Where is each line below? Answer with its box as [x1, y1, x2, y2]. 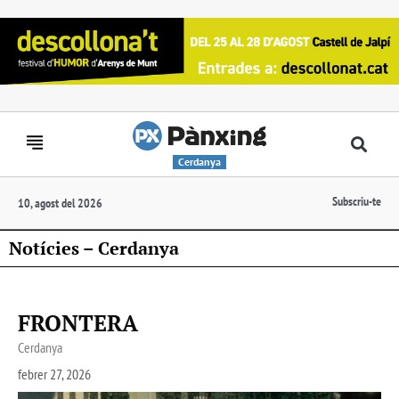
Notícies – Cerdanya [9, 235, 179, 260]
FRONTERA [18, 307, 138, 338]
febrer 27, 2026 [18, 364, 91, 383]
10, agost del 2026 [18, 194, 102, 211]
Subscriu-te [332, 192, 381, 209]
